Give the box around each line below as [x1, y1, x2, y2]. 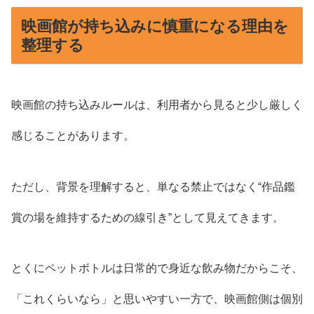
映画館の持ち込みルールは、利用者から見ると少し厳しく [11, 98, 303, 111]
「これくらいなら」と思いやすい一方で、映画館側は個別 [11, 293, 303, 306]
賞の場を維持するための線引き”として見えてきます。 [11, 211, 284, 224]
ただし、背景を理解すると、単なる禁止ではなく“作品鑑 [11, 180, 295, 193]
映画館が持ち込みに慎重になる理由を [20, 17, 289, 35]
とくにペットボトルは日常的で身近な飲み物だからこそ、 [11, 262, 303, 275]
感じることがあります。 [11, 129, 135, 142]
